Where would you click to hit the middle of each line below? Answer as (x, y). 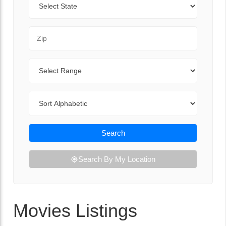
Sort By (41, 96)
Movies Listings (75, 211)
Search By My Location (117, 159)
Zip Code (45, 32)
